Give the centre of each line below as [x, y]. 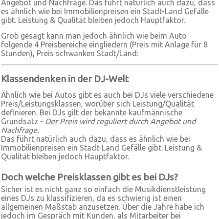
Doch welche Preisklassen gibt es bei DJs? [89, 177]
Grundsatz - [23, 121]
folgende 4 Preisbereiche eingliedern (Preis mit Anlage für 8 [104, 44]
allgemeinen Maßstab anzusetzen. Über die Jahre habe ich [103, 207]
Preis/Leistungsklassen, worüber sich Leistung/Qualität [98, 104]
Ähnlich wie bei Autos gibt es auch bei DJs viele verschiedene [107, 95]
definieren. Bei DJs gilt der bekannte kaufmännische [92, 112]
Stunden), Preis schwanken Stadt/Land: [70, 53]
